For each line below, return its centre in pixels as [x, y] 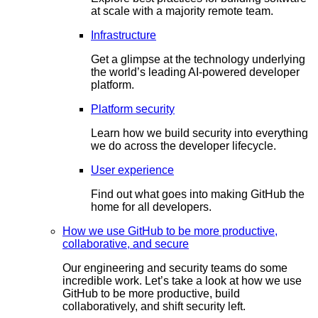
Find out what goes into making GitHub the [198, 194]
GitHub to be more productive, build [151, 293]
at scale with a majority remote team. [182, 11]
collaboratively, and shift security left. [154, 306]
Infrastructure [124, 35]
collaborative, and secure [126, 243]
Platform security [133, 109]
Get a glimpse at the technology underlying [198, 59]
